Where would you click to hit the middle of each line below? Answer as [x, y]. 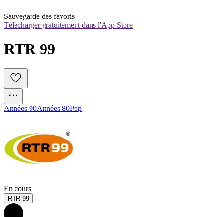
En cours [17, 189]
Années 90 [20, 108]
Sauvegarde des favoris [39, 16]
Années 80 [53, 108]
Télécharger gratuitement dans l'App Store [68, 25]
